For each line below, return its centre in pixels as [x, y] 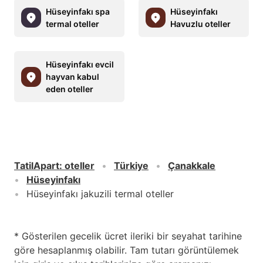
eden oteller [70, 89]
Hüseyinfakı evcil [80, 65]
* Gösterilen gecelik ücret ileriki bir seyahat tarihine [128, 236]
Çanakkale [192, 166]
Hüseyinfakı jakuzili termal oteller [100, 194]
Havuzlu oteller [200, 24]
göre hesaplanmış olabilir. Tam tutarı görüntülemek [127, 250]
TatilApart [37, 166]
